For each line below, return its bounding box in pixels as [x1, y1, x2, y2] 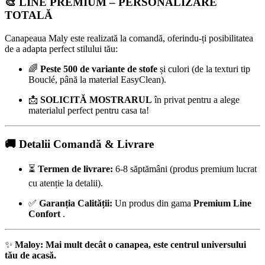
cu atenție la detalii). [28, 177, 103, 188]
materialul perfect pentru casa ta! [28, 105, 149, 116]
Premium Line [193, 198, 251, 208]
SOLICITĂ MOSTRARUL [40, 95, 152, 105]
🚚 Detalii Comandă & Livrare [5, 137, 154, 150]
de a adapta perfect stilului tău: [5, 44, 118, 54]
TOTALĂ [5, 9, 53, 22]
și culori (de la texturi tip [157, 64, 250, 75]
